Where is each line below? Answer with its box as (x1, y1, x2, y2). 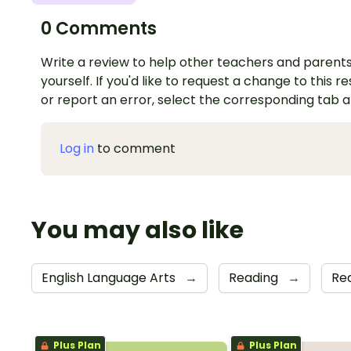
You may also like (31, 214, 244, 248)
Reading (229, 269, 281, 288)
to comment (94, 139, 175, 158)
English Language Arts (42, 269, 179, 288)
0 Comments (41, 16, 157, 42)
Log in (60, 139, 94, 158)
